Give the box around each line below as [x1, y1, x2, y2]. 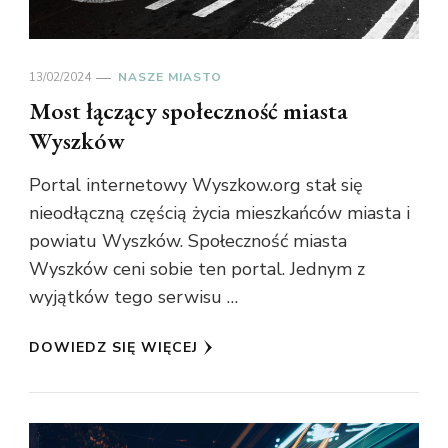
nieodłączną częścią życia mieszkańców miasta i [29, 201, 410, 226]
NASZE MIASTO [118, 69, 222, 86]
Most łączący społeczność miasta [29, 95, 348, 127]
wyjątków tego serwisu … [29, 285, 238, 310]
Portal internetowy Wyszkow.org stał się [29, 173, 363, 198]
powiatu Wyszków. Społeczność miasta [29, 229, 347, 254]
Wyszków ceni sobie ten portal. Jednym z [29, 257, 365, 282]
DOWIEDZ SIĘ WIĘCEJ [29, 338, 198, 358]
